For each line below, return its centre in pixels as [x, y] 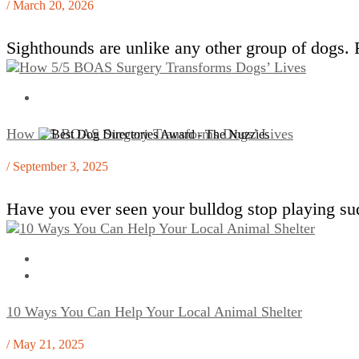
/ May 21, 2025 [45, 344]
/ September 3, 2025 [57, 166]
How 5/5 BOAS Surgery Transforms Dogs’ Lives [150, 134]
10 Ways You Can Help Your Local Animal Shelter [154, 311]
